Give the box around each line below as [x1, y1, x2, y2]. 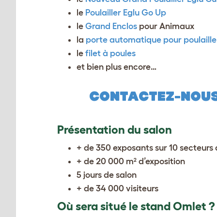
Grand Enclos [85, 21, 137, 31]
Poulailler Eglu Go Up [85, 8, 166, 17]
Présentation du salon [57, 123, 172, 136]
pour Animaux [137, 21, 194, 31]
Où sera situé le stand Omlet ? [57, 200, 215, 213]
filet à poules [85, 48, 136, 58]
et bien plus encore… [77, 62, 156, 72]
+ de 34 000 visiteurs [77, 184, 158, 193]
